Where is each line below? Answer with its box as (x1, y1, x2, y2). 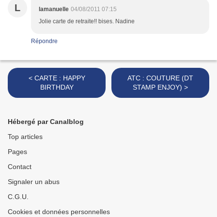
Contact (8, 163, 31, 171)
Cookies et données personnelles (8, 208, 110, 216)
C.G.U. (8, 193, 29, 201)
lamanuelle (39, 6, 69, 13)
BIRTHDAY (40, 83, 74, 92)
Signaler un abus (8, 178, 60, 186)
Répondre (31, 38, 58, 45)
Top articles (8, 133, 43, 141)
